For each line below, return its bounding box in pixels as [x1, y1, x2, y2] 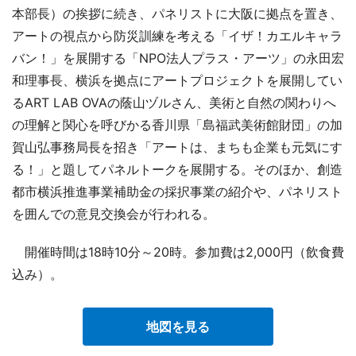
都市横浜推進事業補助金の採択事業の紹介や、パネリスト [12, 183, 342, 199]
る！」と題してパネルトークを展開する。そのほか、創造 [12, 161, 342, 177]
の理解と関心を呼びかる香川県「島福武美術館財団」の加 [12, 116, 342, 133]
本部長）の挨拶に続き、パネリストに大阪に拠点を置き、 [12, 5, 342, 21]
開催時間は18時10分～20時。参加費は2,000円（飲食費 [12, 243, 344, 260]
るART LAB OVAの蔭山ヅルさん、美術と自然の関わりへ [12, 94, 336, 110]
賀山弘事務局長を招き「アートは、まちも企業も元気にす [12, 138, 342, 155]
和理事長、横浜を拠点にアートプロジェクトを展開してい [12, 72, 342, 88]
